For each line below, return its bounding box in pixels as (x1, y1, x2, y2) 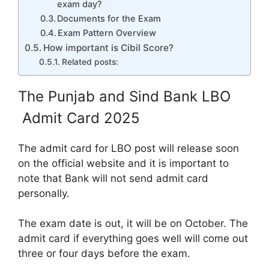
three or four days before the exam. (18, 247, 190, 260)
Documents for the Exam (57, 13, 162, 24)
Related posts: (61, 56, 118, 67)
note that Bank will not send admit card (18, 172, 208, 184)
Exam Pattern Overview (58, 27, 157, 38)
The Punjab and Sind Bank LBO (18, 87, 231, 105)
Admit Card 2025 (18, 109, 140, 127)
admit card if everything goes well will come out (18, 232, 248, 245)
